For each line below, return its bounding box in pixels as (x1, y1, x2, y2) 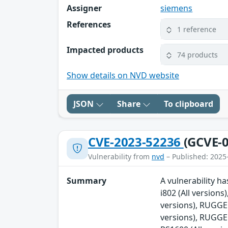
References (67, 19, 111, 31)
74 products (177, 49, 218, 60)
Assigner (67, 3, 102, 14)
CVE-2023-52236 (88, 133, 184, 151)
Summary (67, 175, 106, 187)
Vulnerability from (88, 152, 152, 162)
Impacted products (67, 44, 144, 56)
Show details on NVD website (67, 70, 179, 81)
